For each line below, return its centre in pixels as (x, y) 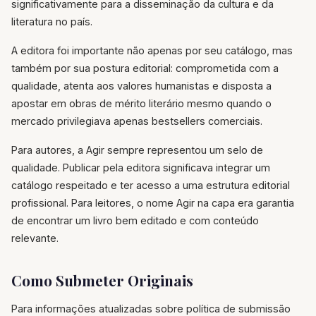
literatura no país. (52, 22)
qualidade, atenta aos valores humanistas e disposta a (141, 86)
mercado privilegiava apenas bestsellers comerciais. (137, 121)
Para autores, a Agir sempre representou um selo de (137, 150)
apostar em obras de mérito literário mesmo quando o (141, 104)
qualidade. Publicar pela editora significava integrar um (141, 168)
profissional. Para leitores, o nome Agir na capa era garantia (153, 203)
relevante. (35, 238)
